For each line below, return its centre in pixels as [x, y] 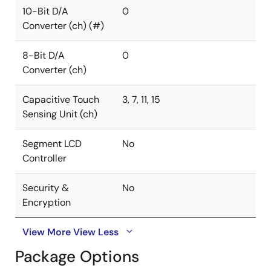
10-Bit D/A [45, 11]
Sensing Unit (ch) [60, 114]
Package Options [77, 256]
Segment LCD [52, 144]
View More [47, 232]
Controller [44, 158]
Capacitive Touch [61, 100]
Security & [46, 188]
